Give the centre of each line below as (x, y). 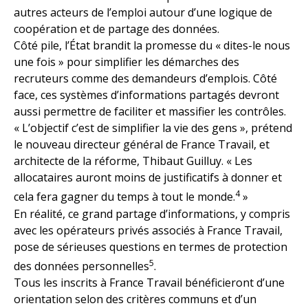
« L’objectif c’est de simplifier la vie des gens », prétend (153, 128)
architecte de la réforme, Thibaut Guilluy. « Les (133, 161)
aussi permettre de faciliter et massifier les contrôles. (150, 112)
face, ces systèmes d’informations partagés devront (146, 95)
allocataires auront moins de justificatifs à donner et (148, 178)
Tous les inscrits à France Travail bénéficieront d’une (149, 283)
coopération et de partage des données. (117, 29)
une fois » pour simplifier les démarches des (126, 62)
